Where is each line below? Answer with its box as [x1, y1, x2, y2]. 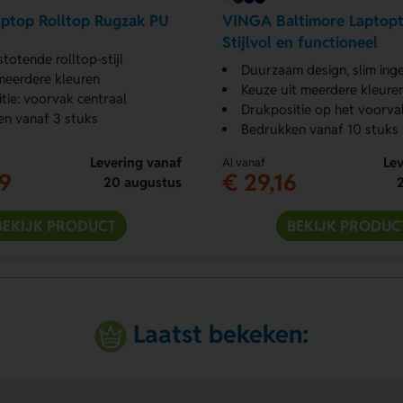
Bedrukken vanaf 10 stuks [240, 120, 399, 138]
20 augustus [103, 173, 182, 191]
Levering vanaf [89, 153, 182, 171]
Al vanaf [221, 154, 265, 170]
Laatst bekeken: [133, 318, 309, 350]
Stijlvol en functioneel [221, 32, 378, 53]
